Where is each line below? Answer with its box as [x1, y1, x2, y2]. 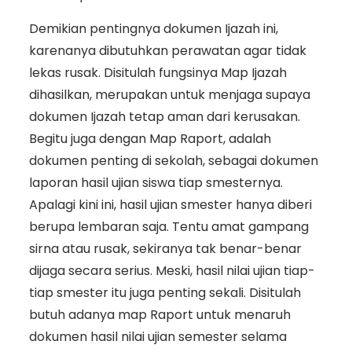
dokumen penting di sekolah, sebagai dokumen [28, 151, 318, 170]
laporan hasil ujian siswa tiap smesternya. [28, 173, 283, 192]
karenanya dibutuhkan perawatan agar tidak [28, 41, 306, 60]
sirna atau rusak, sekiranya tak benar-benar [28, 239, 302, 258]
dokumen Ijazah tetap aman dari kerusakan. [28, 107, 300, 126]
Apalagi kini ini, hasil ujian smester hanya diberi [28, 195, 312, 214]
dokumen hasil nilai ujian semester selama [28, 327, 287, 346]
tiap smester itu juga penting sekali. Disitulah [28, 283, 301, 302]
